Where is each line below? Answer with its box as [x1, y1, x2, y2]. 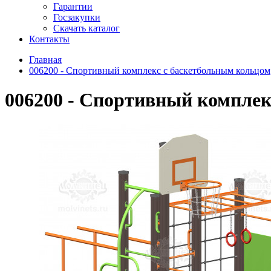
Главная [29, 54, 62, 65]
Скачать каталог [53, 22, 120, 33]
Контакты [29, 33, 70, 44]
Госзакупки [53, 11, 100, 22]
